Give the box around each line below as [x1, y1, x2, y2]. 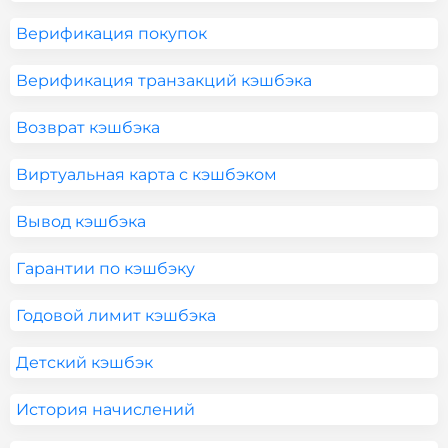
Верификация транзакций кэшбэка [16, 71, 312, 90]
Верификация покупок [16, 24, 207, 43]
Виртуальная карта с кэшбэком [16, 165, 277, 184]
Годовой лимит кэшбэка [16, 306, 216, 325]
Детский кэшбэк [16, 353, 153, 372]
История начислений [16, 400, 195, 419]
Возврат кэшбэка [16, 118, 160, 137]
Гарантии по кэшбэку [16, 259, 195, 278]
